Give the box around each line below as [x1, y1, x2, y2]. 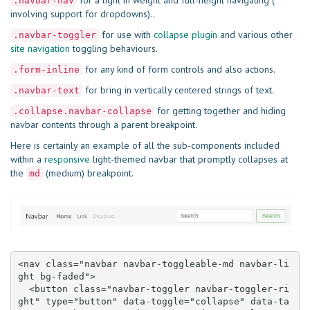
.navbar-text [13, 85, 80, 95]
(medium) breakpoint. [43, 167, 134, 179]
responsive [44, 153, 90, 165]
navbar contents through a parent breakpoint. [10, 118, 197, 131]
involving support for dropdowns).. [10, 8, 155, 20]
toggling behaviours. [70, 42, 158, 55]
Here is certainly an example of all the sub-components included [10, 139, 280, 152]
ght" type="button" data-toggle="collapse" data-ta [17, 296, 289, 307]
